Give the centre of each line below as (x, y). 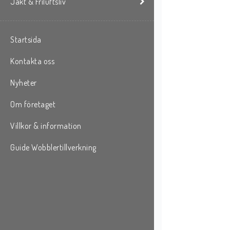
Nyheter (24, 83)
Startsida (26, 40)
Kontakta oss (32, 61)
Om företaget (33, 104)
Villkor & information (46, 126)
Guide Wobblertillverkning (53, 148)
